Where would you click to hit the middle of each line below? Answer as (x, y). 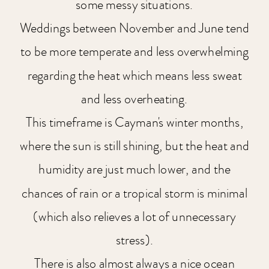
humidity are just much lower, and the (134, 170)
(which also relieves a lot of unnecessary (134, 217)
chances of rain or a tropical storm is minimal (134, 193)
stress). (134, 240)
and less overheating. (134, 99)
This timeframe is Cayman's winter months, (134, 122)
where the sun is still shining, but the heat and (134, 146)
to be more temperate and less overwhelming (134, 52)
